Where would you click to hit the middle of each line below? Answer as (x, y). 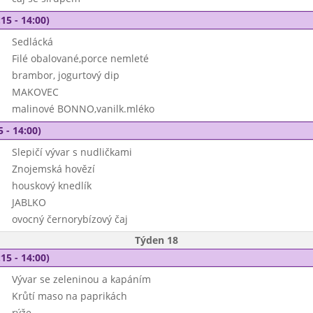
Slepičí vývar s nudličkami (72, 152)
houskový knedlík (51, 185)
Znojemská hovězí (53, 169)
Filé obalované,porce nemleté (80, 58)
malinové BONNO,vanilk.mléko (83, 109)
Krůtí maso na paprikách (69, 296)
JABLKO (29, 202)
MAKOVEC (35, 92)
